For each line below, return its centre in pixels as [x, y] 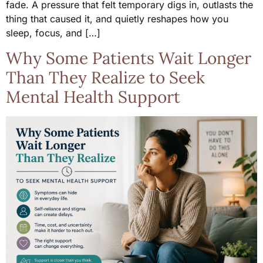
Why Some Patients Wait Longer [129, 58]
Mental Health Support [93, 97]
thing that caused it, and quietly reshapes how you [117, 19]
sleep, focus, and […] [53, 33]
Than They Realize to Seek [105, 77]
